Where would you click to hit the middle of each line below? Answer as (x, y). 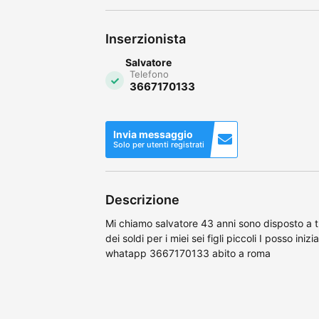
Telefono (149, 74)
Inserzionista (146, 38)
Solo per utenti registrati (159, 144)
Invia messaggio (153, 134)
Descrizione (142, 199)
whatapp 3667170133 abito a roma (188, 253)
